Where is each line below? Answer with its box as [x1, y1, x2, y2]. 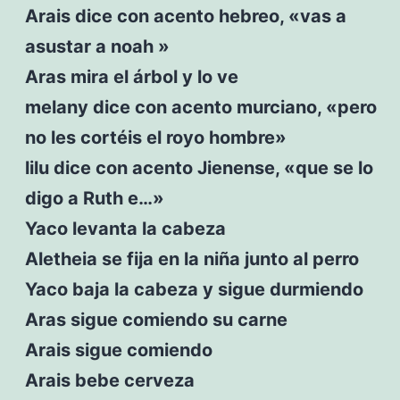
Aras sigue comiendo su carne [24, 308, 287, 330]
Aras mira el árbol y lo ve [24, 65, 238, 87]
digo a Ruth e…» [24, 187, 164, 209]
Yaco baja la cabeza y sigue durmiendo [24, 278, 363, 300]
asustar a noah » [24, 35, 170, 57]
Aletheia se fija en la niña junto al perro [24, 247, 359, 270]
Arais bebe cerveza [24, 369, 195, 391]
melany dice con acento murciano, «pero [24, 96, 377, 118]
